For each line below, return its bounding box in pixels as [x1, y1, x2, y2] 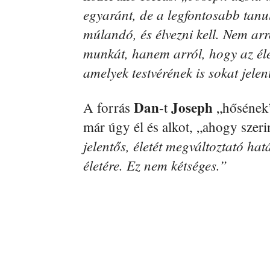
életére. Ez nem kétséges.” [83, 155, 227, 175]
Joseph [171, 97, 213, 118]
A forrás [83, 98, 134, 117]
